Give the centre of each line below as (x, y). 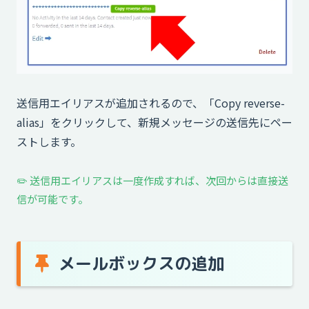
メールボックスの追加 (142, 264)
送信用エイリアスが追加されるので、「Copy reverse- (151, 102)
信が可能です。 (52, 199)
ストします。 (49, 141)
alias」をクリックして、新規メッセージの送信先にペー (154, 122)
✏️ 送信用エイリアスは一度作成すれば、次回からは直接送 (152, 180)
